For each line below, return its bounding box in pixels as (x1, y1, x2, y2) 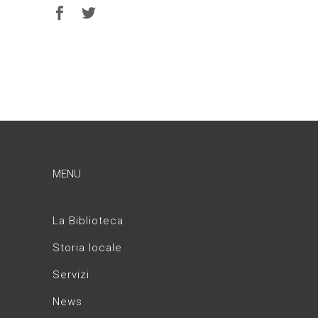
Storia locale (53, 241, 122, 254)
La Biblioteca (53, 214, 124, 227)
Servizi (53, 268, 89, 281)
